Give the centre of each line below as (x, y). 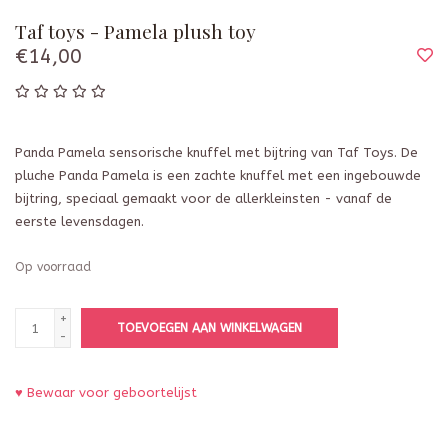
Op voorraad (53, 267)
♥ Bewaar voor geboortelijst (106, 393)
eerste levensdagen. (79, 222)
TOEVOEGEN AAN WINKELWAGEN (209, 328)
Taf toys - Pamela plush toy (135, 31)
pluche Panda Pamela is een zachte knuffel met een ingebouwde (218, 176)
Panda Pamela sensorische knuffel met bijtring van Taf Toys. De (216, 153)
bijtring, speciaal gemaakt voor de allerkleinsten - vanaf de (203, 199)
